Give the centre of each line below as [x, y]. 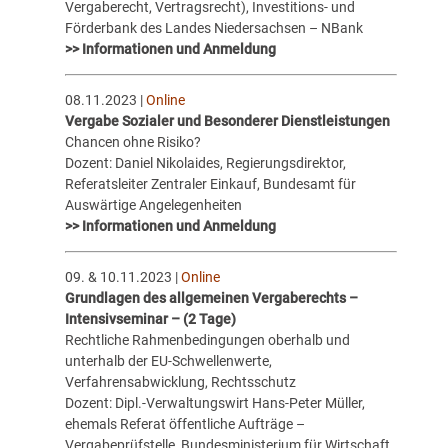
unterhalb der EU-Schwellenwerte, [168, 361]
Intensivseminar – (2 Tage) [150, 319]
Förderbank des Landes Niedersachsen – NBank [213, 27]
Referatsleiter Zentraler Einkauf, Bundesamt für [210, 183]
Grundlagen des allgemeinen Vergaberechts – [211, 298]
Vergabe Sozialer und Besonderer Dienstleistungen [227, 120]
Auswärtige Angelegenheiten [153, 204]
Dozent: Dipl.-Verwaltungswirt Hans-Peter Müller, [214, 403]
